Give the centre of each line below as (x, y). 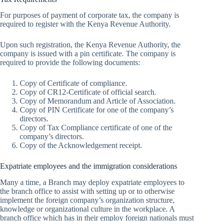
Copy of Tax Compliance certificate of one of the (96, 128)
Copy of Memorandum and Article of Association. (98, 101)
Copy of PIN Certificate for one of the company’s (97, 110)
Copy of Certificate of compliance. (74, 83)
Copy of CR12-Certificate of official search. (88, 92)
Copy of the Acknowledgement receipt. (81, 146)
